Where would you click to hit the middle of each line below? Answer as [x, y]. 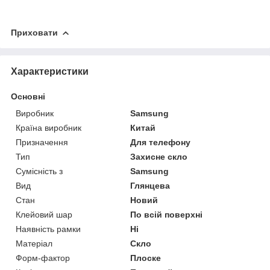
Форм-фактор [43, 258]
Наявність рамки [48, 229]
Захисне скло [159, 156]
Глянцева [150, 185]
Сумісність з [39, 171]
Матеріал [34, 243]
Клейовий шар [44, 214]
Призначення [42, 142]
